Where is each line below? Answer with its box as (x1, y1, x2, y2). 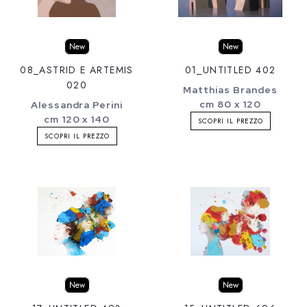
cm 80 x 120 (199, 97, 261, 110)
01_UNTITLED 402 (184, 62, 276, 77)
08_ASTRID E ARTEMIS (20, 62, 134, 77)
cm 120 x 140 (43, 112, 110, 125)
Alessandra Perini (30, 98, 123, 111)
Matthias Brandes (183, 83, 278, 96)
